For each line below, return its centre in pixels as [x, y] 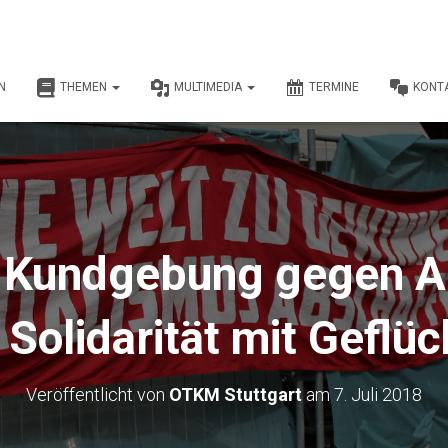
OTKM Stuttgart [235, 394]
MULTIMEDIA [209, 87]
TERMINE [334, 87]
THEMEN [85, 87]
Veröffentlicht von [97, 394]
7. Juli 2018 [378, 394]
